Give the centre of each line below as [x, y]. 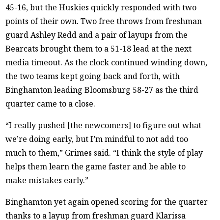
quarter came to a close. [51, 103]
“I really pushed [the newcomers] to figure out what [104, 125]
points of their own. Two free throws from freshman [104, 21]
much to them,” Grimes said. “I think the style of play [104, 152]
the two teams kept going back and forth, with [93, 76]
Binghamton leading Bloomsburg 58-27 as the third [102, 90]
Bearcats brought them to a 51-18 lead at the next [99, 48]
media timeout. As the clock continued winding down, [107, 62]
